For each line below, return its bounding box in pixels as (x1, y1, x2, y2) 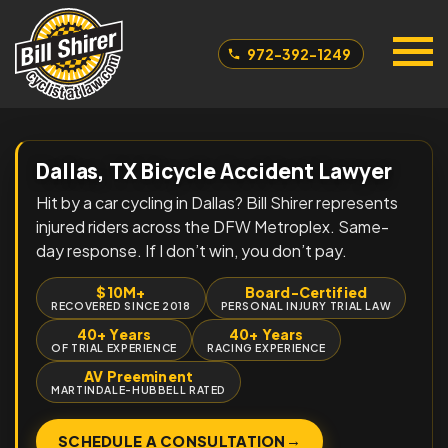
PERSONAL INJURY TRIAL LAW (220, 299, 392, 312)
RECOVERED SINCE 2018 (51, 299, 191, 312)
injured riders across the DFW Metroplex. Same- (36, 216, 389, 237)
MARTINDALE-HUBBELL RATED (51, 383, 227, 396)
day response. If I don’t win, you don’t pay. (36, 240, 347, 261)
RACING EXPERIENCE (206, 341, 326, 354)
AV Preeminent (84, 367, 193, 385)
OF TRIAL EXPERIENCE (51, 341, 177, 354)
